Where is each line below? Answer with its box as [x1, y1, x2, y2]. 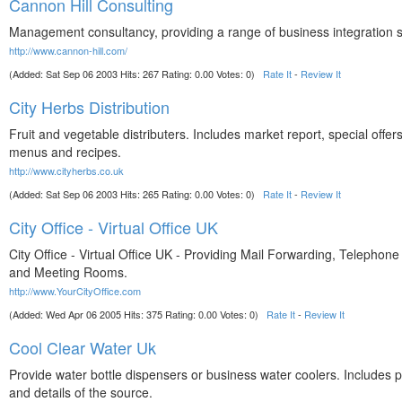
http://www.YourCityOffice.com [9, 284, 141, 298]
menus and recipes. [9, 143, 121, 161]
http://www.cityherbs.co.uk [9, 163, 124, 178]
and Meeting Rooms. [9, 263, 127, 281]
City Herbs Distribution [9, 95, 170, 118]
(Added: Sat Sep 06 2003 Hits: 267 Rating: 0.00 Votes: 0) [9, 66, 263, 81]
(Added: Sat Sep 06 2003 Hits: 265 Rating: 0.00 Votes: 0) [9, 187, 263, 201]
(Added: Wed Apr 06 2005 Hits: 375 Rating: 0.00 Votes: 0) [9, 307, 267, 321]
